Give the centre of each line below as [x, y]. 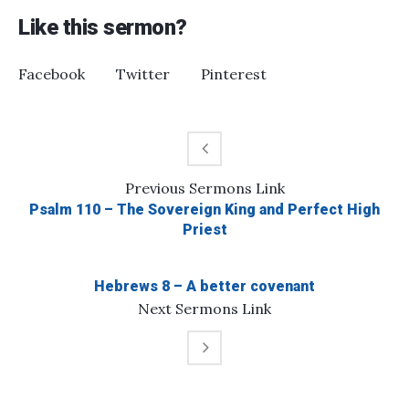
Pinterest [234, 74]
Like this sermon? [103, 28]
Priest [204, 230]
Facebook [52, 74]
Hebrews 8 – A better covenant [204, 287]
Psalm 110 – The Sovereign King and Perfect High [204, 210]
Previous [155, 189]
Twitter [143, 74]
